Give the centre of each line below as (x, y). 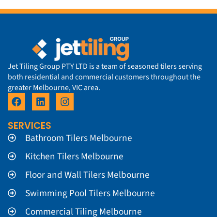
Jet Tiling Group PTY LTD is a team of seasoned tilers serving (105, 66)
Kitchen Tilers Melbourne (75, 156)
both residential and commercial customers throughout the (104, 77)
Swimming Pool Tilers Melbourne (90, 193)
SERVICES (30, 125)
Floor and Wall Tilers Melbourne (88, 175)
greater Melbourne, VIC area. (54, 87)
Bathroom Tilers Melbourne (79, 138)
